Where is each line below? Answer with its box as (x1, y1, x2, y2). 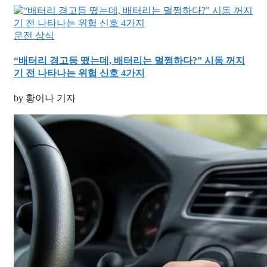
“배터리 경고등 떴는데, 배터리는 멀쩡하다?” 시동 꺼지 (14, 55, 245, 66)
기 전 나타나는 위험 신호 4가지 (14, 68, 145, 79)
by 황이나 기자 (14, 93, 76, 104)
